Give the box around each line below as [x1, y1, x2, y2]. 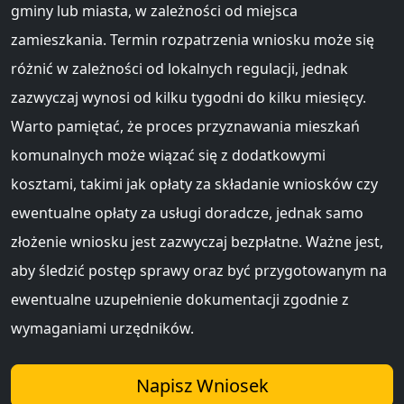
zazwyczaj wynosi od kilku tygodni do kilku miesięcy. [11, 87, 366, 107]
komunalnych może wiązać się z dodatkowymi [11, 144, 326, 165]
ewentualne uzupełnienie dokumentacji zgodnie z [11, 289, 349, 309]
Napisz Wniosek [135, 372, 269, 398]
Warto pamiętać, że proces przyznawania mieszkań [11, 115, 360, 136]
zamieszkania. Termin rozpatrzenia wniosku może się [11, 29, 374, 50]
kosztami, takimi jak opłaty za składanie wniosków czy [11, 173, 378, 194]
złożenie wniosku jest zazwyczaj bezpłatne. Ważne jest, [11, 231, 383, 252]
